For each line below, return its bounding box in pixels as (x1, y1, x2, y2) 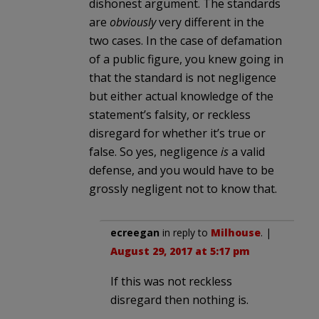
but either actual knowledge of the (89, 88, 273, 104)
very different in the (156, 14, 264, 30)
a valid (229, 143, 265, 159)
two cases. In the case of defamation (89, 32, 282, 48)
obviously (110, 14, 156, 30)
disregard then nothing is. (110, 291, 249, 308)
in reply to (159, 225, 211, 239)
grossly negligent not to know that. (89, 180, 277, 197)
